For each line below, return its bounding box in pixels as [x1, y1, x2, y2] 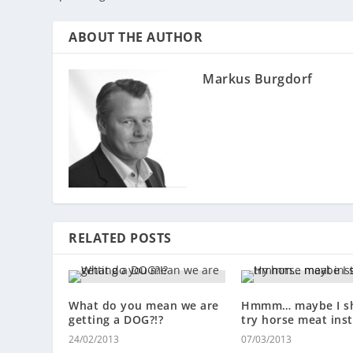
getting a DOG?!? [69, 312, 164, 328]
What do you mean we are [69, 298, 219, 314]
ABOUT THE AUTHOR [69, 28, 203, 46]
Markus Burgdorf [203, 70, 313, 88]
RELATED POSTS [69, 229, 172, 247]
